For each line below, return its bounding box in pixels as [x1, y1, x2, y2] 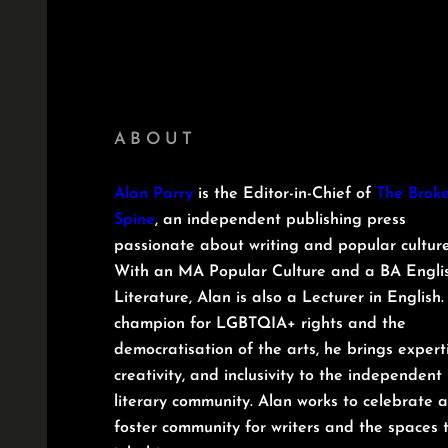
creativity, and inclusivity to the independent [114, 367, 443, 384]
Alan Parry [114, 185, 194, 202]
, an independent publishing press [155, 211, 407, 228]
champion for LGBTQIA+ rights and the [114, 315, 407, 332]
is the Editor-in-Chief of [193, 185, 377, 202]
